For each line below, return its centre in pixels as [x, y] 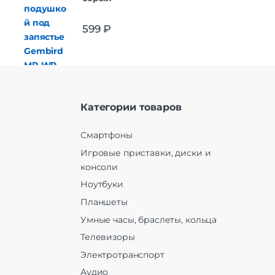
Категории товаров [131, 107]
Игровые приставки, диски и [146, 153]
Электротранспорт [122, 254]
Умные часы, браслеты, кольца [149, 219]
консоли [99, 167]
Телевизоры [108, 237]
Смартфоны [107, 135]
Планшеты [104, 202]
